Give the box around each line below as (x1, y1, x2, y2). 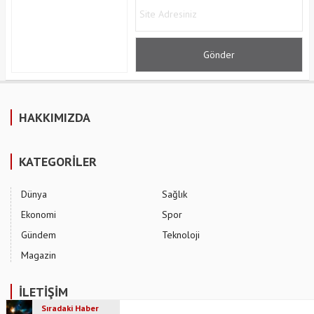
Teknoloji (162, 228, 200, 241)
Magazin (21, 248, 56, 261)
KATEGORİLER (19, 153, 97, 170)
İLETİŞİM (19, 283, 68, 300)
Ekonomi (21, 207, 56, 221)
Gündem (21, 228, 56, 241)
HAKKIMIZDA (19, 109, 90, 125)
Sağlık (162, 187, 187, 200)
